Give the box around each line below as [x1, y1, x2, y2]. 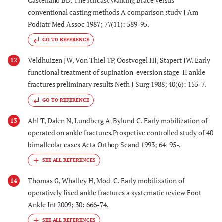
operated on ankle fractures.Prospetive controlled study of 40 [28, 127, 213, 137]
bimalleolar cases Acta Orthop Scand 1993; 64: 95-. [28, 139, 181, 149]
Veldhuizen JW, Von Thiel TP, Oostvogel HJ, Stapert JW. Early [28, 55, 210, 65]
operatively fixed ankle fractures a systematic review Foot [28, 188, 201, 198]
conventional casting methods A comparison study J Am [28, 7, 198, 17]
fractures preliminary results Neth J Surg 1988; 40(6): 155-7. [28, 79, 206, 89]
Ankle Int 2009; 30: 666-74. [28, 200, 109, 210]
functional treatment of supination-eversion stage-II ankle [28, 67, 205, 77]
